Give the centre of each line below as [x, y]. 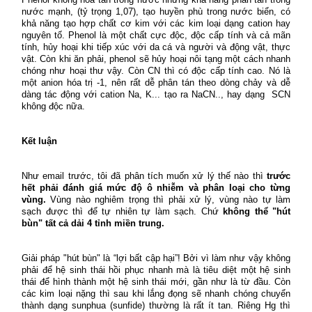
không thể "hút [257, 211]
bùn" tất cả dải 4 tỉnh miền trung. [93, 223]
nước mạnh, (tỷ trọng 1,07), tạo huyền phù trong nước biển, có [156, 11]
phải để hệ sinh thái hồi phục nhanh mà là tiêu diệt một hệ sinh [156, 270]
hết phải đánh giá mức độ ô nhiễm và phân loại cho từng [156, 187]
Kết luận [39, 141]
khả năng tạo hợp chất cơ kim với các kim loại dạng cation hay [156, 23]
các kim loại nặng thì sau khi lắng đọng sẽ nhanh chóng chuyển [156, 293]
